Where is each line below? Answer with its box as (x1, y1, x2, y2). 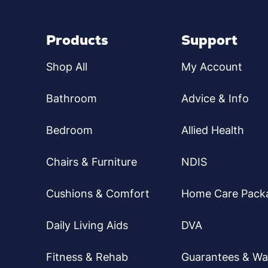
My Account (181, 60, 243, 74)
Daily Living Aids (46, 219, 128, 232)
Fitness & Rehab (46, 251, 128, 264)
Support (181, 31, 238, 50)
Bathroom (46, 92, 97, 105)
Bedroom (46, 124, 93, 137)
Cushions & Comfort (46, 187, 150, 200)
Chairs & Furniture (46, 156, 137, 169)
